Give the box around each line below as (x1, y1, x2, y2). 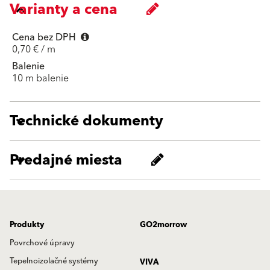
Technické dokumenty (10, 108, 163, 134)
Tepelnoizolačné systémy (10, 254, 98, 268)
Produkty (10, 218, 44, 231)
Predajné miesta (10, 147, 122, 173)
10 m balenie (12, 69, 69, 87)
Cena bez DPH (12, 28, 78, 46)
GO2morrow (140, 218, 187, 231)
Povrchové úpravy (10, 236, 75, 250)
